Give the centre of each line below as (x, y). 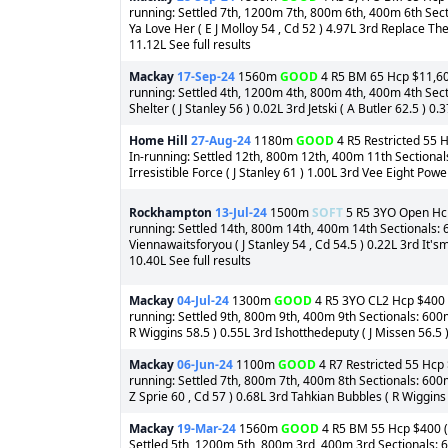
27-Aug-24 (221, 140)
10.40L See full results (190, 260)
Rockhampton (170, 212)
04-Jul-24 (203, 300)
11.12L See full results (190, 44)
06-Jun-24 (205, 364)
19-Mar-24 (206, 428)
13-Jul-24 (241, 212)
